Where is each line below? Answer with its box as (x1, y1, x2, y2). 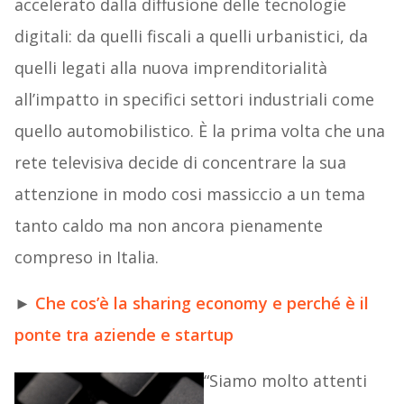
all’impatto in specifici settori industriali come (14, 88, 374, 111)
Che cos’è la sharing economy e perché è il (34, 292, 369, 315)
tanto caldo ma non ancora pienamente (14, 215, 323, 237)
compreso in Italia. (14, 246, 159, 269)
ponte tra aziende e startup (14, 324, 234, 346)
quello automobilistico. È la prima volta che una (14, 120, 385, 142)
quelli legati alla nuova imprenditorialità (14, 57, 327, 79)
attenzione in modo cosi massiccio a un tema (14, 183, 365, 206)
